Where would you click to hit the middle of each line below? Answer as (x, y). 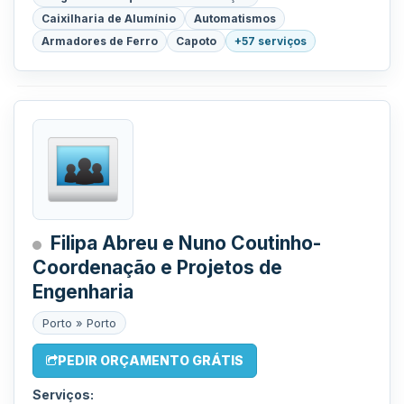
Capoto (196, 41)
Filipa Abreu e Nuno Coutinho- (186, 243)
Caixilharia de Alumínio (109, 18)
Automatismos (235, 18)
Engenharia (83, 292)
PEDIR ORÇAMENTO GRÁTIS (151, 360)
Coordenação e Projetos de (157, 267)
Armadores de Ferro (100, 41)
